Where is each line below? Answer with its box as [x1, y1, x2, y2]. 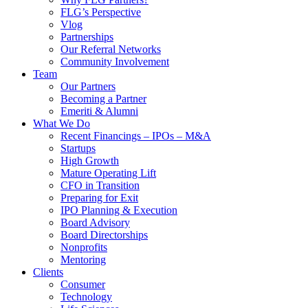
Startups [60, 142, 96, 155]
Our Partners [60, 80, 115, 93]
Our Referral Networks [60, 43, 161, 56]
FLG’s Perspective [60, 6, 141, 19]
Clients [33, 266, 63, 278]
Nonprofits [60, 241, 107, 254]
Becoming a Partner [60, 93, 146, 105]
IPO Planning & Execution [60, 204, 177, 217]
